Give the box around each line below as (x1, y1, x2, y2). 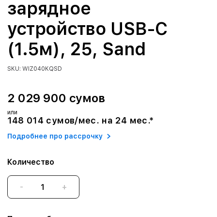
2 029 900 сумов (7, 91, 105, 105)
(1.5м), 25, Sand (7, 39, 146, 60)
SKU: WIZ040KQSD (7, 65, 62, 72)
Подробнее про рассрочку (7, 132, 103, 140)
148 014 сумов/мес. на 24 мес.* (7, 115, 154, 125)
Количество (7, 157, 54, 167)
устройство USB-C (7, 18, 168, 39)
